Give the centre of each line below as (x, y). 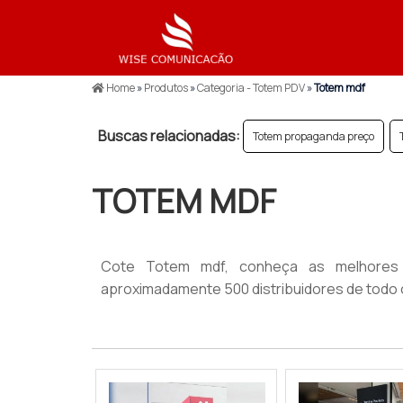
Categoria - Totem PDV (251, 88)
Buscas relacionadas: (169, 136)
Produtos (166, 88)
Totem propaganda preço (313, 136)
